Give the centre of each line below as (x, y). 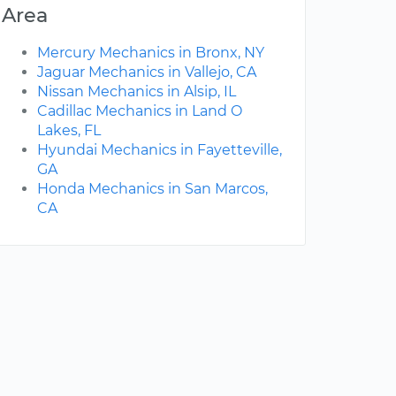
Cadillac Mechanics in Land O (140, 111)
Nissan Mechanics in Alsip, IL (137, 92)
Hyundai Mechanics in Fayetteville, (160, 150)
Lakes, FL (69, 131)
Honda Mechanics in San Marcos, (152, 189)
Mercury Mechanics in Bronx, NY (151, 53)
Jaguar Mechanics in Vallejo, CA (147, 72)
